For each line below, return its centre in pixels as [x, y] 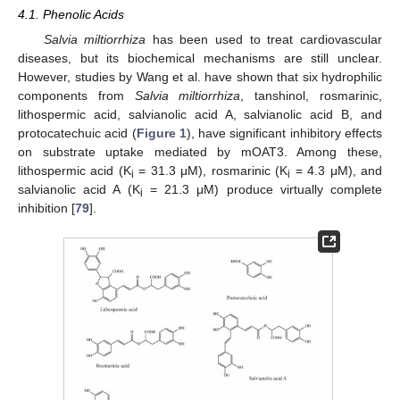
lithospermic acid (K [75, 170]
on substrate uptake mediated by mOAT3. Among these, [200, 151]
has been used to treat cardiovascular [264, 39]
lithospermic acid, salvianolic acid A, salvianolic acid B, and [200, 114]
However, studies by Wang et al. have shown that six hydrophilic [200, 76]
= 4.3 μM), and [337, 170]
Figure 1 [161, 133]
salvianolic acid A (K [79, 189]
